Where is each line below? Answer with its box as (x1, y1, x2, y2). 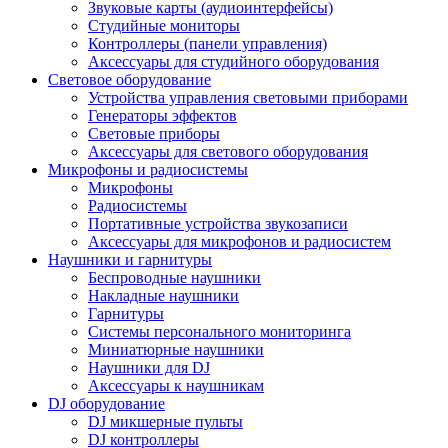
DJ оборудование (48, 395, 165, 412)
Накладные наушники (88, 287, 239, 304)
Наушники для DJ (88, 359, 210, 376)
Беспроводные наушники (88, 269, 261, 286)
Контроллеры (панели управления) (88, 35, 327, 52)
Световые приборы (88, 125, 220, 142)
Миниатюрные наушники (88, 341, 264, 358)
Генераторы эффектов (88, 107, 237, 124)
